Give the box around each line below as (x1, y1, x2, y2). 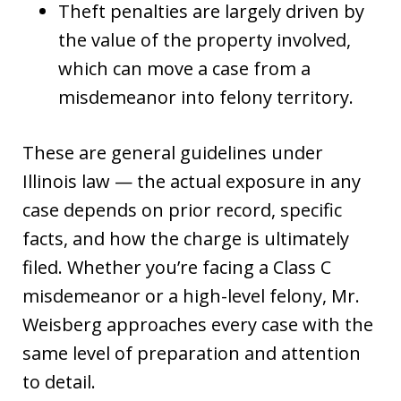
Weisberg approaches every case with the (22, 311, 373, 337)
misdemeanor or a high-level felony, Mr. (22, 283, 360, 308)
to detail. (22, 369, 96, 394)
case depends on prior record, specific (22, 197, 342, 222)
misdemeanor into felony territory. (58, 84, 354, 109)
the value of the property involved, (58, 27, 351, 52)
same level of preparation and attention (22, 340, 361, 365)
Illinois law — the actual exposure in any (22, 168, 361, 193)
